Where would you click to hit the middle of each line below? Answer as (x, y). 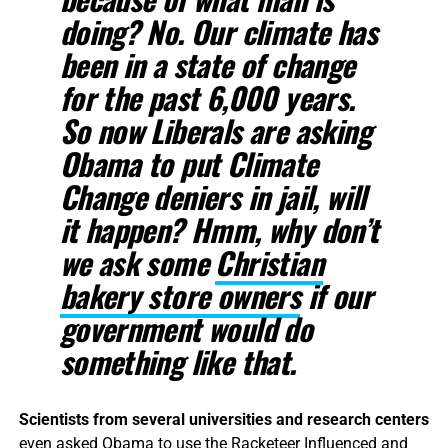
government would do (186, 328)
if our (336, 295)
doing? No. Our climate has (218, 31)
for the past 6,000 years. (207, 97)
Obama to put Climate (188, 163)
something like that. (177, 361)
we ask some (137, 262)
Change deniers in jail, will (212, 196)
